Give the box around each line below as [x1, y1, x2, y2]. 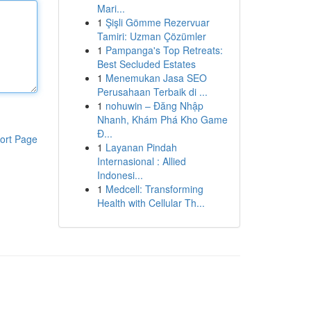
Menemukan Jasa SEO [105, 71, 207, 85]
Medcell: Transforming [105, 182, 203, 196]
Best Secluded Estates [96, 57, 196, 71]
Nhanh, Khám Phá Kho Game [96, 112, 228, 126]
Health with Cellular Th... [96, 196, 205, 210]
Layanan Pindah [105, 140, 177, 154]
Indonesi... [96, 168, 143, 182]
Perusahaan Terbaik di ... [96, 85, 208, 99]
